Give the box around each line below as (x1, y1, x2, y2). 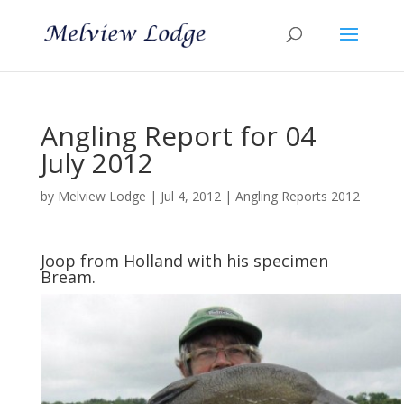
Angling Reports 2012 (234, 188, 360, 205)
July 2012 (40, 144, 153, 181)
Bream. (40, 266, 96, 288)
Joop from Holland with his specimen (40, 250, 328, 271)
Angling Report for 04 (40, 117, 316, 154)
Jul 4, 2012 (160, 188, 221, 205)
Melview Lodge (57, 188, 146, 205)
